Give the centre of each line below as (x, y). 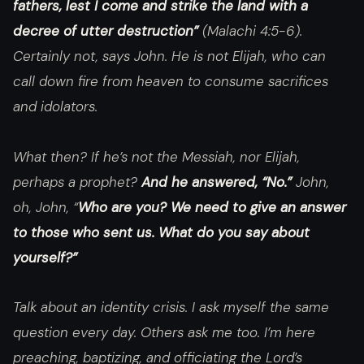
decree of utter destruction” (106, 30)
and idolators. (55, 106)
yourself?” (45, 257)
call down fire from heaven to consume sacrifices (171, 81)
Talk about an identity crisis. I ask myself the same (171, 308)
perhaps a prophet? (77, 182)
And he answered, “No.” (219, 182)
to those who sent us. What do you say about (161, 232)
